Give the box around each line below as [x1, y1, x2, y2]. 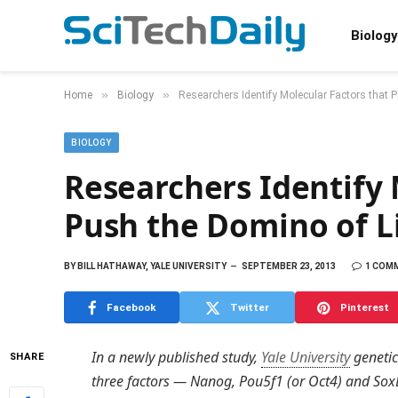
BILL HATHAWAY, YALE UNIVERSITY [76, 261, 227, 271]
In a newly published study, [92, 347, 261, 367]
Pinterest [339, 300, 389, 314]
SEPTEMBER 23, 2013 [242, 261, 336, 271]
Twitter [230, 300, 269, 314]
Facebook [106, 300, 156, 314]
